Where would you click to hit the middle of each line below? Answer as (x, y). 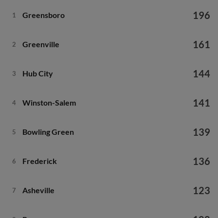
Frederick (39, 161)
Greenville (41, 44)
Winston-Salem (49, 102)
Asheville (38, 190)
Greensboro (43, 15)
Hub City (37, 73)
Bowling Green (48, 132)
